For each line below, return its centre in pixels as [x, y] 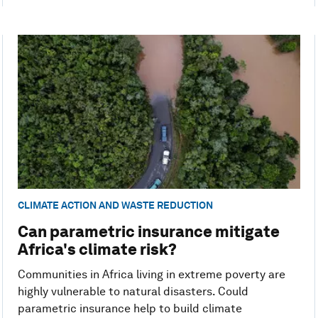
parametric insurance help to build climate [130, 308]
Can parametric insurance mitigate [148, 231]
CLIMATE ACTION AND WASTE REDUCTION [115, 205]
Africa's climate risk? [97, 249]
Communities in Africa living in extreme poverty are [151, 274]
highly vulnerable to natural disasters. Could [133, 291]
